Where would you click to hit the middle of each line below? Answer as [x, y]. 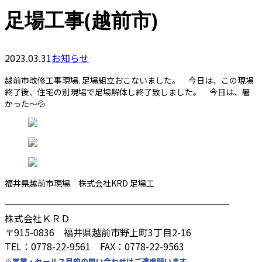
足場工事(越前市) [81, 20]
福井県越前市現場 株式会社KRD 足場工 [80, 183]
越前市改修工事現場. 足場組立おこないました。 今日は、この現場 [129, 80]
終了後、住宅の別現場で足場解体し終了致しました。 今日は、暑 [127, 92]
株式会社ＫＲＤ [37, 218]
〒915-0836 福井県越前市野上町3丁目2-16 [98, 232]
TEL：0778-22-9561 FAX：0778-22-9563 [94, 247]
